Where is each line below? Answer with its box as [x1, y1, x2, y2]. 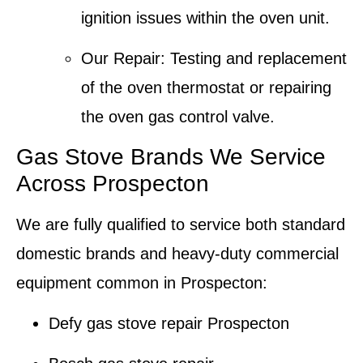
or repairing [245, 79, 331, 97]
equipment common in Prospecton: [16, 273, 267, 292]
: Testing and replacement [160, 49, 347, 68]
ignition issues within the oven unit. [81, 8, 330, 27]
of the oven [81, 79, 167, 97]
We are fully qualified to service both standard [16, 215, 345, 233]
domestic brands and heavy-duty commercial [16, 244, 339, 263]
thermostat [167, 79, 245, 97]
